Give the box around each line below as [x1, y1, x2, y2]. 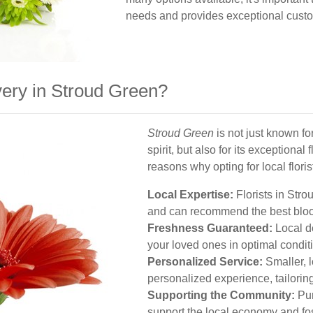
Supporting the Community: [147, 289, 295, 301]
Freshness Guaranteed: [147, 222, 272, 234]
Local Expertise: [147, 189, 233, 201]
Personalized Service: [147, 256, 263, 268]
